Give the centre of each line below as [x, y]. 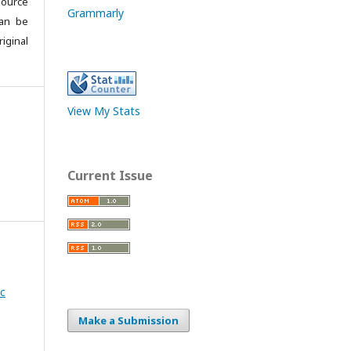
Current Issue [110, 176]
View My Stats [104, 111]
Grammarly [96, 13]
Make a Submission [128, 321]
